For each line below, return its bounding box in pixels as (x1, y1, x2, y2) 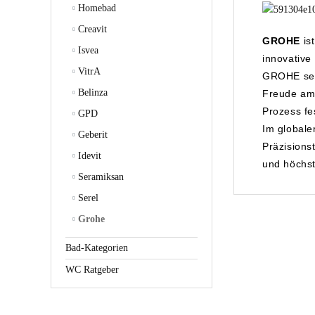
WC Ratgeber (65, 264, 119, 276)
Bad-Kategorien (65, 243, 128, 254)
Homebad (75, 3, 116, 14)
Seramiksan (75, 172, 124, 183)
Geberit (75, 129, 108, 141)
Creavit (75, 24, 107, 35)
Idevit (75, 150, 101, 162)
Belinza (75, 87, 108, 98)
